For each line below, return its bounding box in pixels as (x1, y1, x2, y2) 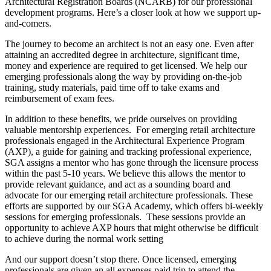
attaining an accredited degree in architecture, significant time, (5, 50, 240, 60)
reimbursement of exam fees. (5, 93, 114, 104)
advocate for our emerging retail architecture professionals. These (5, 190, 253, 201)
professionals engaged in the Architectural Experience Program (5, 135, 244, 146)
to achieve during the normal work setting (5, 233, 163, 244)
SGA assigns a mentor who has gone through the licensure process (5, 157, 258, 168)
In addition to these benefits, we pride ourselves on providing (5, 114, 237, 125)
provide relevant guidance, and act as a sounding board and (5, 179, 230, 190)
